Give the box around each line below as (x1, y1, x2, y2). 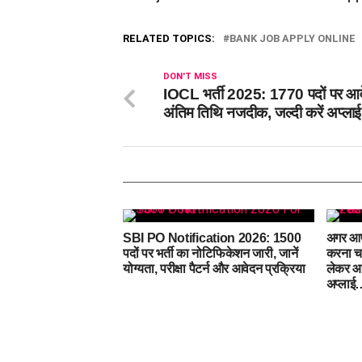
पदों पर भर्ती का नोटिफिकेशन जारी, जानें (123, 246, 298, 260)
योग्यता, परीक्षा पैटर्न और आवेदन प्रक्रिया (123, 262, 305, 276)
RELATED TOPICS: (123, 32, 215, 44)
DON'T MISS (163, 71, 217, 82)
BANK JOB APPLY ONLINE (229, 32, 356, 44)
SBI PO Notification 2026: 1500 (123, 231, 301, 245)
